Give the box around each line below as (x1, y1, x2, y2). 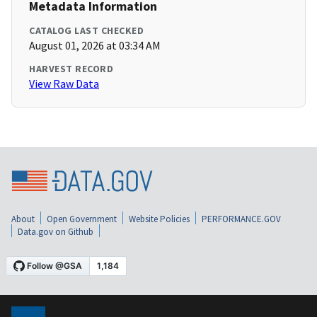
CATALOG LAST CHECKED (29, 24, 144, 38)
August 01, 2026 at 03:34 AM (29, 38, 161, 53)
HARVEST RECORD (29, 62, 113, 76)
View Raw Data (29, 76, 99, 91)
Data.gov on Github (18, 225, 93, 238)
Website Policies (129, 212, 190, 225)
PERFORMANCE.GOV (202, 212, 281, 225)
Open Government (47, 212, 117, 225)
